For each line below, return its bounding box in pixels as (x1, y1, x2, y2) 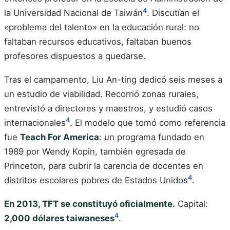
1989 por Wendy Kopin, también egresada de (4, 146, 186, 157)
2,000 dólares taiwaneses (4, 213, 114, 223)
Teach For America (20, 132, 99, 143)
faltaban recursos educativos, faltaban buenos (4, 36, 191, 47)
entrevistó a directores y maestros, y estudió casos (4, 103, 213, 114)
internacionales (4, 118, 66, 128)
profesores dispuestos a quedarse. (4, 51, 146, 62)
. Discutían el (147, 8, 199, 18)
